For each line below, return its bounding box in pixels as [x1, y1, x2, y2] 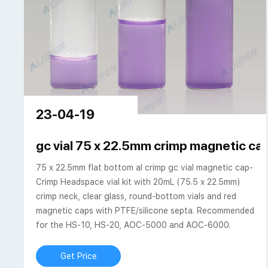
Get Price [60, 251, 97, 261]
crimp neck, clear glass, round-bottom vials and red [36, 191, 237, 202]
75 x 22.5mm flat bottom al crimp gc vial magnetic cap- [36, 163, 254, 173]
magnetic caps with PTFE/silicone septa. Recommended [36, 206, 255, 216]
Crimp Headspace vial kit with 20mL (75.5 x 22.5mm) [36, 177, 241, 187]
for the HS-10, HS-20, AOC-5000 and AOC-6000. [36, 220, 231, 230]
